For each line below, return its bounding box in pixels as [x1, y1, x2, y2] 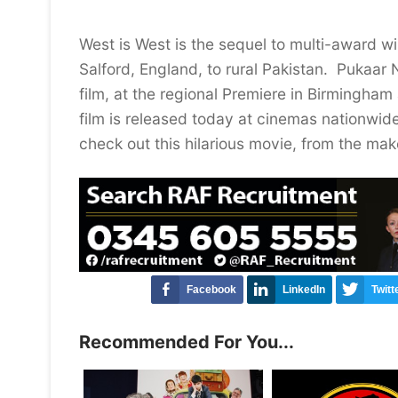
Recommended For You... [79, 330, 294, 353]
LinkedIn [283, 283, 326, 296]
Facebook [187, 283, 237, 296]
